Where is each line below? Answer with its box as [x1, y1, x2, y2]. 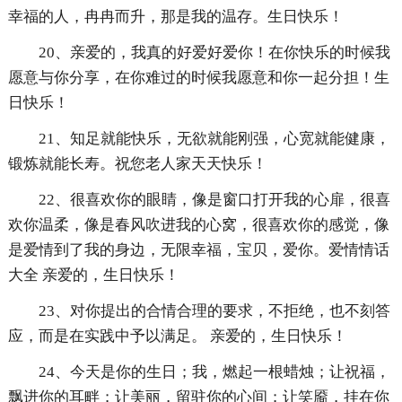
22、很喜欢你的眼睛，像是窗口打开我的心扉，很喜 [38, 191, 390, 209]
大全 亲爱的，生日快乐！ [7, 267, 179, 284]
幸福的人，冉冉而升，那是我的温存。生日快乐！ [7, 8, 344, 26]
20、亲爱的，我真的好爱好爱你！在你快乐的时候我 [38, 44, 390, 62]
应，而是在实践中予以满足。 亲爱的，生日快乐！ [7, 328, 347, 345]
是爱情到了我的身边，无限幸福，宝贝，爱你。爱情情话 [7, 241, 389, 259]
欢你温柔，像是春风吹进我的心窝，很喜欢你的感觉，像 [7, 216, 389, 234]
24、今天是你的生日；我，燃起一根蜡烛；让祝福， [38, 363, 390, 381]
